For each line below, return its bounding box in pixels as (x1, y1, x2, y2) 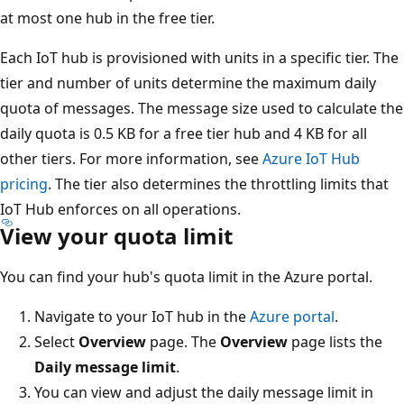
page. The (146, 331, 220, 352)
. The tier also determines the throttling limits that (48, 173, 389, 194)
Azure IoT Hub (262, 148, 360, 169)
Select (34, 331, 78, 352)
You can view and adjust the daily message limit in (34, 381, 373, 402)
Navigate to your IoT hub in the (34, 306, 250, 326)
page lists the (288, 331, 382, 352)
